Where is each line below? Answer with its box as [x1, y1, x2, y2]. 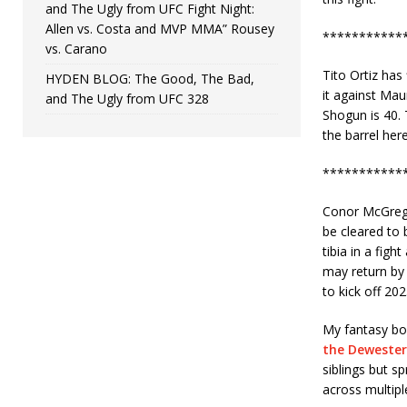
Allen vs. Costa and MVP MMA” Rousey [45, 19, 274, 37]
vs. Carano [45, 39, 107, 57]
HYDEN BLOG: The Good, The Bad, [45, 69, 254, 87]
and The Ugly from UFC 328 [45, 89, 209, 107]
